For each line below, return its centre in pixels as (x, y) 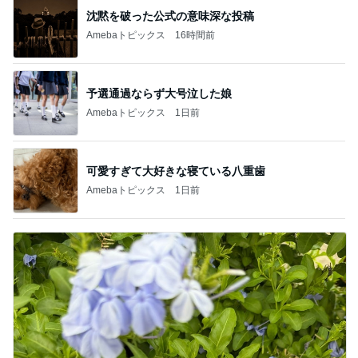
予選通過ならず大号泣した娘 (159, 93)
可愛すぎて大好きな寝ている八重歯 (176, 171)
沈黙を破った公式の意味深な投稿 (170, 16)
